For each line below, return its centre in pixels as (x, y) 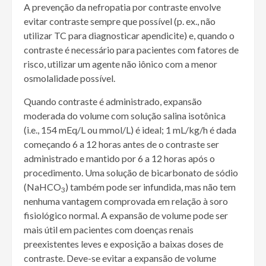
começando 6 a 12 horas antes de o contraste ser (121, 144)
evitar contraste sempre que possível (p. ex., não (120, 21)
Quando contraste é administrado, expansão (113, 102)
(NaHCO (42, 187)
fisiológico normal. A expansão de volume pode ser (126, 216)
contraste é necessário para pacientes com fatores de (131, 50)
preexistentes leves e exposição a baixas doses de (123, 244)
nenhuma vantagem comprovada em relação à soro (126, 201)
